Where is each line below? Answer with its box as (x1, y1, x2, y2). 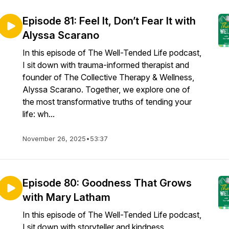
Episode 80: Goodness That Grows (22, 177, 192, 189)
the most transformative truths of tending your (22, 97, 192, 107)
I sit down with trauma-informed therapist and (22, 60, 189, 70)
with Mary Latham (22, 191, 110, 203)
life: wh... (22, 109, 55, 119)
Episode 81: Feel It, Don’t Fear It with (22, 15, 196, 27)
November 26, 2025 (22, 134, 86, 143)
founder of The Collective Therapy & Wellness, (22, 72, 194, 82)
